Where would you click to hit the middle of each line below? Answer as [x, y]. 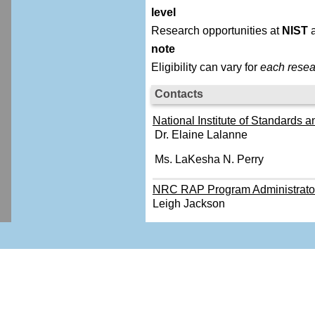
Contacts [179, 94]
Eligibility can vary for [205, 67]
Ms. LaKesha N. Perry [209, 159]
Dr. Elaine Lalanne [201, 134]
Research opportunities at [216, 30]
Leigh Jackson [188, 203]
